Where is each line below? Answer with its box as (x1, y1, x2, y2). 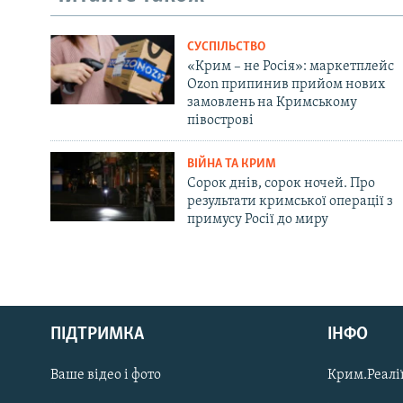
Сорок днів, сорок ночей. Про (186, 175, 375, 191)
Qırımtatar (16, 326, 86, 344)
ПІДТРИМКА (50, 325, 144, 344)
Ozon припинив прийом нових (186, 76, 385, 92)
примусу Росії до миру (186, 211, 328, 227)
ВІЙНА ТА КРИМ (186, 157, 276, 171)
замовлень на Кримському (186, 94, 357, 110)
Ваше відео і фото (50, 367, 161, 382)
